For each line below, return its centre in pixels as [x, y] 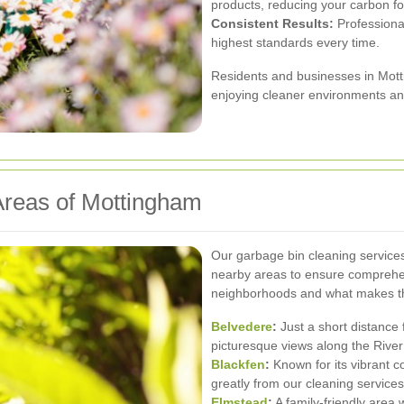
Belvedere [242, 326]
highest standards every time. [295, 42]
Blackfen [238, 364]
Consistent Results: [272, 23]
